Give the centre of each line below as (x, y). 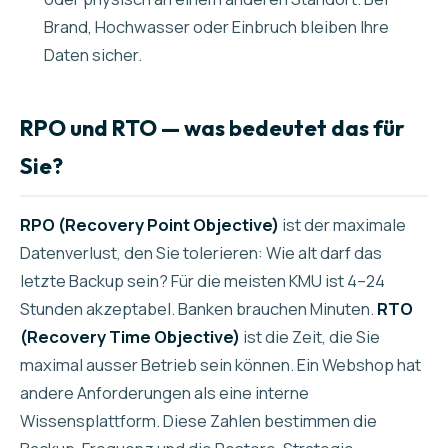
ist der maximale (342, 224)
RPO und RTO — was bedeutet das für (212, 128)
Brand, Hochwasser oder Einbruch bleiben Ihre (216, 26)
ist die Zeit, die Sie (310, 336)
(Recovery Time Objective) (130, 336)
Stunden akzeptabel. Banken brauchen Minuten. (198, 308)
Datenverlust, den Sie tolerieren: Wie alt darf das (201, 252)
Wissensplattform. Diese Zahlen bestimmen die (198, 420)
